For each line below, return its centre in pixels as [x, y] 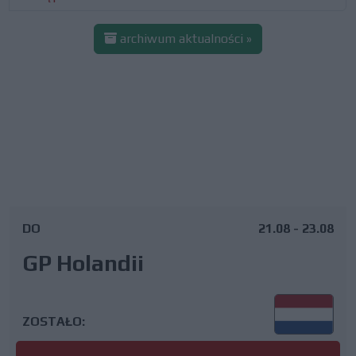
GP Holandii [83, 263]
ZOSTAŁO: [54, 321]
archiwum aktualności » [184, 39]
